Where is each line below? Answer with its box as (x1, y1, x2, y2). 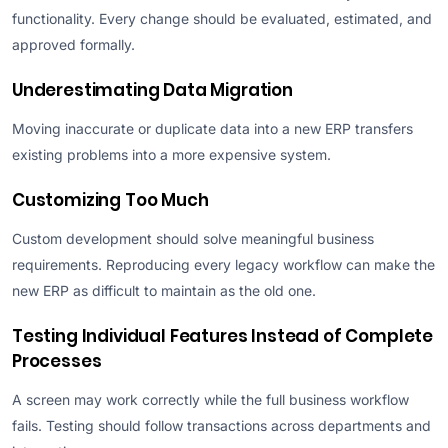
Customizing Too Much (12, 187, 209, 212)
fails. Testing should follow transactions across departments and (12, 416, 431, 434)
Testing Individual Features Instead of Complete (12, 323, 434, 348)
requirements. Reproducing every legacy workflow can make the (12, 255, 435, 273)
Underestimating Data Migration (12, 77, 293, 102)
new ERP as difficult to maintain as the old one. (12, 281, 316, 299)
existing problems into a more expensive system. (12, 145, 331, 163)
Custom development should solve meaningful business (12, 229, 374, 247)
